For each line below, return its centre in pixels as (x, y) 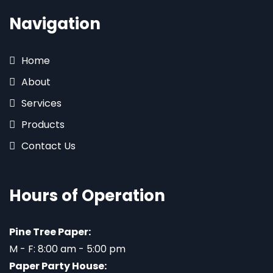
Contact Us (48, 146)
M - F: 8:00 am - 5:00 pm (67, 249)
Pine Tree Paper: (50, 232)
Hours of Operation (87, 196)
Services (41, 104)
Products (43, 125)
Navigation (55, 24)
